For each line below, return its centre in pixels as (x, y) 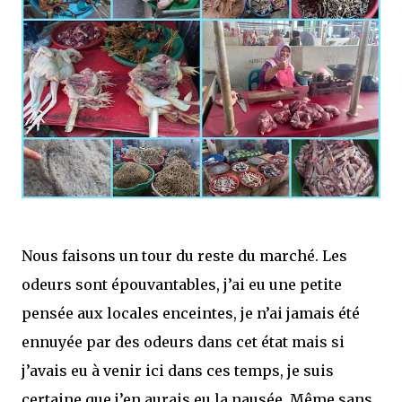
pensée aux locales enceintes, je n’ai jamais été (191, 314)
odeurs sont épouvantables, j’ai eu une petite (182, 285)
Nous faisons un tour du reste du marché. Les (184, 256)
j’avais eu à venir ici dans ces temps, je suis (178, 371)
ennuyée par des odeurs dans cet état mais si (183, 342)
